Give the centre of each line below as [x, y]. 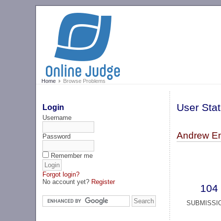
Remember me [72, 155]
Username [57, 117]
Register [103, 182]
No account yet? [67, 182]
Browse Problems [83, 81]
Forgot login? [61, 174]
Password [57, 136]
